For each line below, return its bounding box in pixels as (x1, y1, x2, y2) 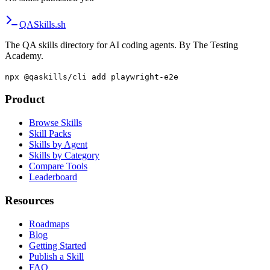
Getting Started (29, 240, 86, 251)
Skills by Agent (29, 139, 87, 150)
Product (5, 93, 45, 106)
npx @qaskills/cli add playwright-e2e (5, 72, 178, 81)
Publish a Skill (29, 251, 84, 262)
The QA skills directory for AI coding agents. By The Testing (5, 39, 238, 50)
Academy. (5, 50, 43, 61)
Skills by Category (29, 150, 99, 161)
